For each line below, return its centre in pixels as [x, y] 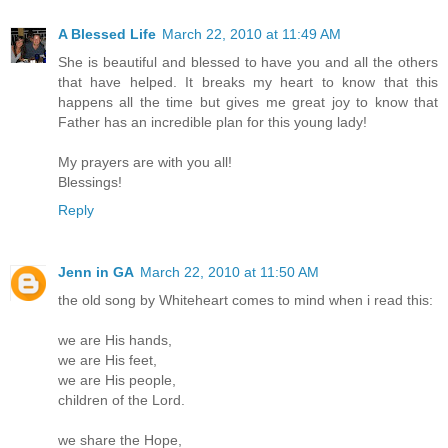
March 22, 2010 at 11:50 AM [229, 272]
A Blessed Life [107, 34]
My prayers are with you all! [145, 162]
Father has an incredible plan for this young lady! [212, 122]
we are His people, [117, 380]
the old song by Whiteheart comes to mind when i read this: [245, 300]
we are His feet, [107, 360]
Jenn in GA [96, 272]
